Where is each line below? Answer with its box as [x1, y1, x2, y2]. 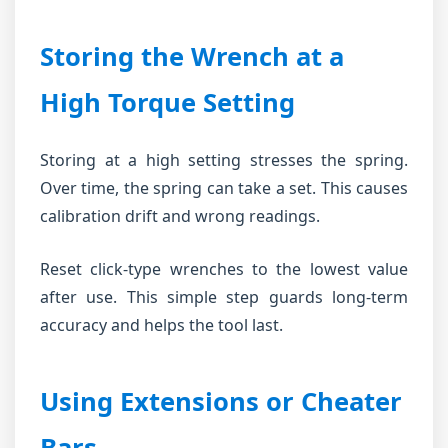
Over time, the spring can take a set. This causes [40, 177, 408, 199]
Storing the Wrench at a [40, 39, 344, 74]
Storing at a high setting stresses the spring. [40, 149, 408, 171]
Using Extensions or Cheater [40, 384, 402, 419]
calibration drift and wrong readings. [40, 205, 320, 227]
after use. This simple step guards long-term [40, 286, 408, 308]
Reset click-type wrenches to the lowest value [40, 258, 408, 280]
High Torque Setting [40, 85, 295, 120]
